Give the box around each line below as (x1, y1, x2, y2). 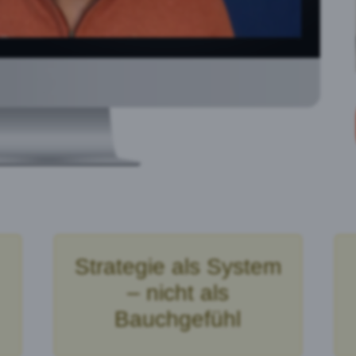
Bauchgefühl (114, 307, 242, 332)
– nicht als (126, 281, 229, 306)
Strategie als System (74, 254, 281, 280)
